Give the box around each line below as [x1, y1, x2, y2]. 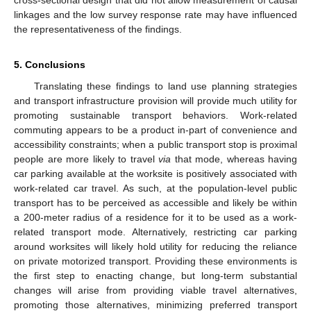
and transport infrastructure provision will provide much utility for [14, 94, 297, 106]
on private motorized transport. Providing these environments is [14, 255, 297, 267]
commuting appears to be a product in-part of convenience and [14, 124, 297, 135]
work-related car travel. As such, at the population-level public [14, 182, 297, 194]
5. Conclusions [14, 58, 85, 70]
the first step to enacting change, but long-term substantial [14, 269, 297, 281]
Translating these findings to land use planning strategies [33, 80, 297, 92]
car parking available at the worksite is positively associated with [14, 167, 297, 179]
